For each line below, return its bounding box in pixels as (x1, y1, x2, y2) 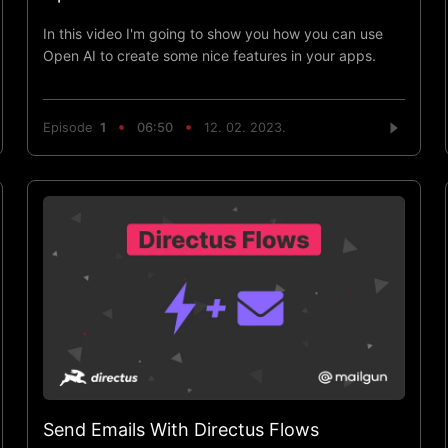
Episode (42, 120, 100, 136)
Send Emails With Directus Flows (42, 418, 319, 440)
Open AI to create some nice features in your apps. (42, 46, 376, 64)
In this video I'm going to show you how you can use (42, 24, 383, 42)
